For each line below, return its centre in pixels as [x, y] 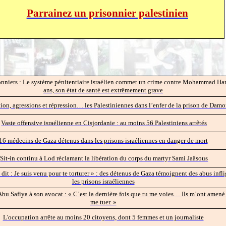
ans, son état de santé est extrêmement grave [103, 90]
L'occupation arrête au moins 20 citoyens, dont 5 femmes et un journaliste [103, 217]
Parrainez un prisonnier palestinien [107, 13]
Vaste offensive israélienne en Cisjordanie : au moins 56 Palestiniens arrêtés [104, 123]
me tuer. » [103, 202]
